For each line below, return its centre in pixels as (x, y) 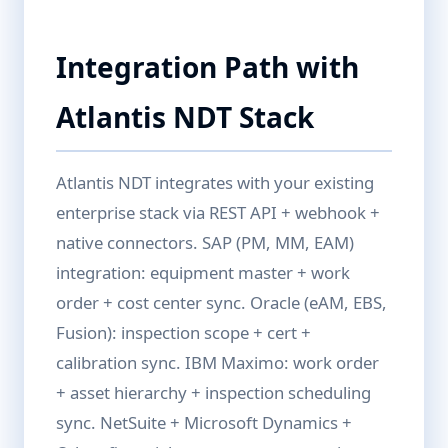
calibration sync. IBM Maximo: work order (217, 362)
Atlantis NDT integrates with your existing (215, 182)
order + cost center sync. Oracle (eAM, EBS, (221, 302)
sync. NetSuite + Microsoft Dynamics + (204, 422)
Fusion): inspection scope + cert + (183, 332)
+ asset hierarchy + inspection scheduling (213, 392)
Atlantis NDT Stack (185, 117)
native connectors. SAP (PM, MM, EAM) (205, 242)
